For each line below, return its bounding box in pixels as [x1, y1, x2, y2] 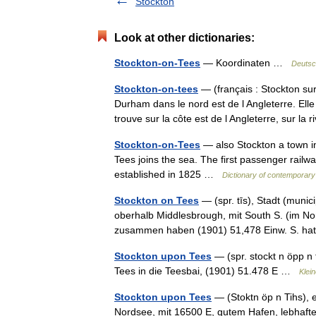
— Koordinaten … [200, 57, 291, 68]
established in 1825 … [114, 169, 222, 180]
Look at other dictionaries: [114, 32, 255, 44]
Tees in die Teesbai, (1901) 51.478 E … [114, 265, 299, 276]
